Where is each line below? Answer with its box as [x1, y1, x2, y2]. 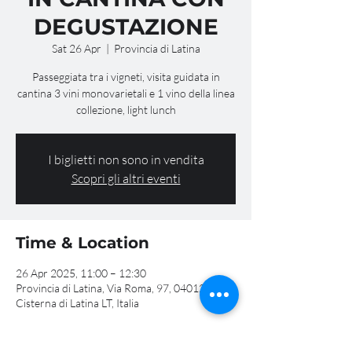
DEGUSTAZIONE [33, 13, 218, 40]
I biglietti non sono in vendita [47, 151, 204, 167]
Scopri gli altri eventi [71, 170, 181, 186]
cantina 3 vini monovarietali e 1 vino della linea [16, 86, 235, 100]
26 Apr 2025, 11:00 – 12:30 [16, 266, 146, 280]
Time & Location [16, 233, 149, 252]
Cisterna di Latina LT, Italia [16, 295, 139, 310]
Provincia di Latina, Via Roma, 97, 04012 [16, 280, 205, 295]
